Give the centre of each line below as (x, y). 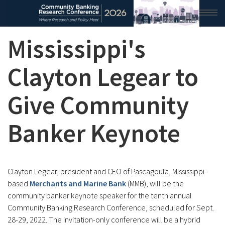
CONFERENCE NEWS (113, 106)
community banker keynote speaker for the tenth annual (100, 195)
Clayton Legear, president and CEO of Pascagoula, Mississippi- (107, 171)
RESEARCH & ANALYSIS (113, 84)
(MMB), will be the (155, 183)
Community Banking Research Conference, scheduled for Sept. (111, 207)
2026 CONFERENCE (113, 61)
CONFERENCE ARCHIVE (113, 129)
